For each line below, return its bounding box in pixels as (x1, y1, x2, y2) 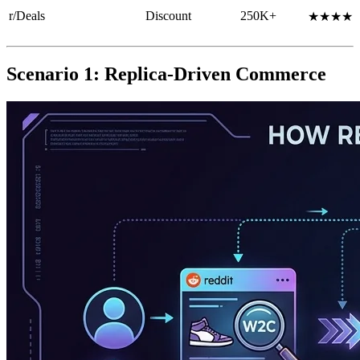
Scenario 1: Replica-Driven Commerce (6, 63, 326, 85)
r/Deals (9, 9, 45, 23)
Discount (145, 9, 191, 23)
